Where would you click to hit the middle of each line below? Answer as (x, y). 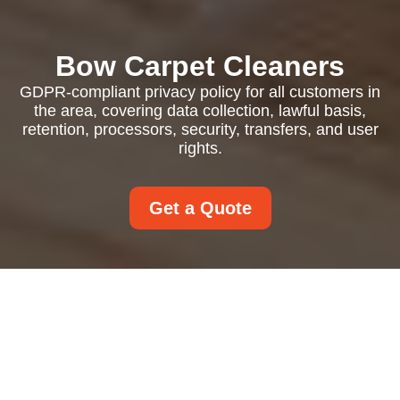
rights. (200, 148)
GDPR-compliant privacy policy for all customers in (200, 92)
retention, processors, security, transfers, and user (200, 129)
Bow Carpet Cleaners (200, 66)
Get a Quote (200, 208)
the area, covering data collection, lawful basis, (200, 111)
